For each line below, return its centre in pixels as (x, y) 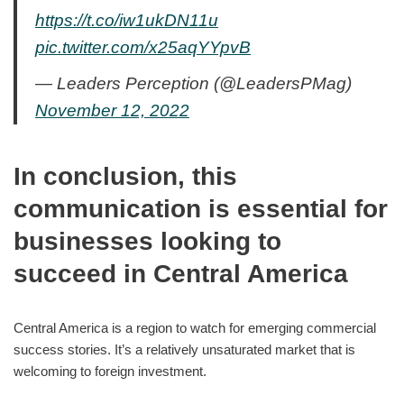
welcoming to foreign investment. (110, 371)
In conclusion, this (125, 176)
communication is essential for (201, 208)
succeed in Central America (181, 273)
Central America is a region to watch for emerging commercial (195, 327)
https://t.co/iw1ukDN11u (127, 20)
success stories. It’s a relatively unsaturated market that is (184, 349)
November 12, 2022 (112, 110)
